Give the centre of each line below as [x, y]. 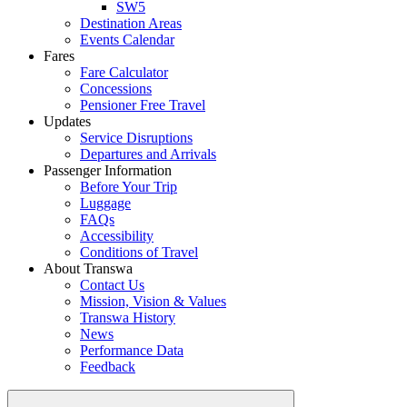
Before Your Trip [129, 187]
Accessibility [117, 236]
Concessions [116, 89]
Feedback [108, 367]
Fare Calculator [124, 72]
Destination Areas [131, 23]
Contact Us [112, 285]
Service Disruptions [136, 138]
